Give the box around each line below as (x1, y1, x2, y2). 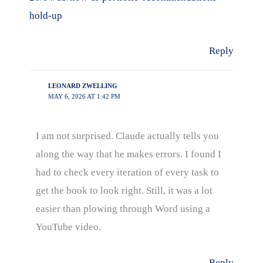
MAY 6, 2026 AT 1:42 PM (48, 93, 120, 100)
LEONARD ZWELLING (48, 82, 117, 90)
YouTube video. (36, 221, 102, 232)
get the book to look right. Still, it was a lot (36, 185, 213, 196)
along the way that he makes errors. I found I (36, 149, 222, 160)
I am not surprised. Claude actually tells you (36, 130, 220, 141)
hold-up (29, 9, 62, 21)
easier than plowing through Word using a (36, 203, 211, 214)
